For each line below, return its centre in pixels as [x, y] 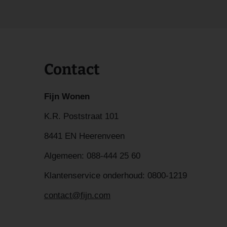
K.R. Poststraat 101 [81, 117]
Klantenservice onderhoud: [94, 176]
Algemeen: [64, 156]
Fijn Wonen [67, 97]
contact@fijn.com [77, 196]
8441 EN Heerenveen [84, 136]
